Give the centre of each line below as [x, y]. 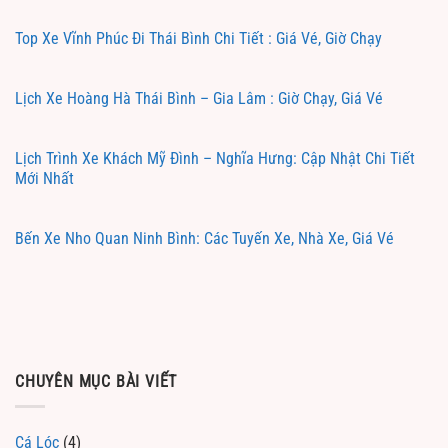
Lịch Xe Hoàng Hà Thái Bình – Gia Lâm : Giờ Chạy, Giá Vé [199, 99]
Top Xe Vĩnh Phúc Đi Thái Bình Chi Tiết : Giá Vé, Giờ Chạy [198, 39]
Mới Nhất [44, 179]
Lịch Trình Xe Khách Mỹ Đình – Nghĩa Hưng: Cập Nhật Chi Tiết [215, 159]
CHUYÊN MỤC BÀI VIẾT [96, 382]
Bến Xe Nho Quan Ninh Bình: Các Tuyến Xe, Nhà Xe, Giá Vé [204, 239]
